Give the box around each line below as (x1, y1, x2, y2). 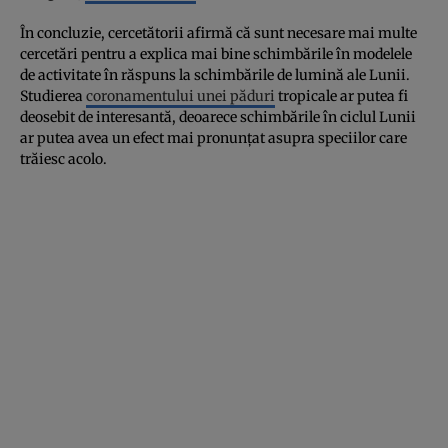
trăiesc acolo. (20, 149, 107, 168)
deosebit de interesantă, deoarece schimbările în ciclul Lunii (20, 107, 416, 126)
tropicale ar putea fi (275, 86, 408, 105)
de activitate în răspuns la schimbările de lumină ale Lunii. (20, 65, 410, 84)
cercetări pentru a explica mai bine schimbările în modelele (20, 44, 412, 63)
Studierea (20, 86, 86, 105)
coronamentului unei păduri (86, 86, 275, 105)
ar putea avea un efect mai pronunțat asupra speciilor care (20, 128, 407, 147)
